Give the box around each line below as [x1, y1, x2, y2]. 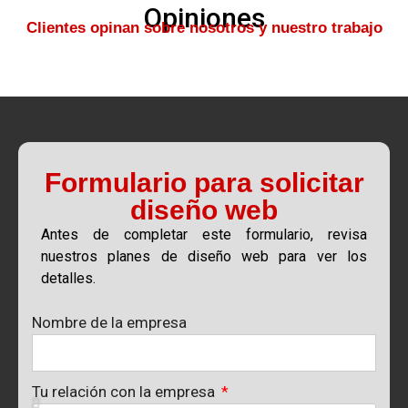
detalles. [41, 270, 96, 288]
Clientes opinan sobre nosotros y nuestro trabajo [25, 18, 382, 36]
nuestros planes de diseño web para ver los [41, 248, 367, 266]
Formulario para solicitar [44, 168, 364, 199]
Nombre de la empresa [32, 313, 187, 332]
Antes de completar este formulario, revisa [41, 226, 367, 244]
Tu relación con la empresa [32, 382, 219, 402]
